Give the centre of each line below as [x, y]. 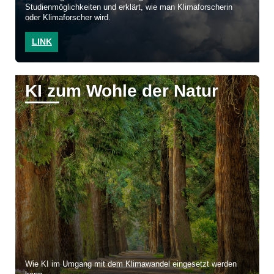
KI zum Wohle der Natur [122, 91]
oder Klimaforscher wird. [68, 18]
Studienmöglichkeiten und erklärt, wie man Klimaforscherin [129, 8]
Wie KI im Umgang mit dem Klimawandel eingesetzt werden [131, 265]
